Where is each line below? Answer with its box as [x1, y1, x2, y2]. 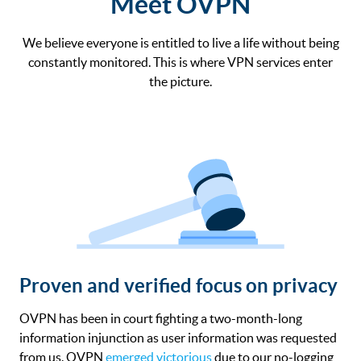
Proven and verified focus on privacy [19, 274, 338, 297]
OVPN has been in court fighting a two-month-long [19, 310, 302, 326]
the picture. [149, 73, 212, 89]
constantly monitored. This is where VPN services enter [28, 54, 333, 69]
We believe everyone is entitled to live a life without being [22, 35, 339, 50]
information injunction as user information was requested [19, 330, 337, 345]
